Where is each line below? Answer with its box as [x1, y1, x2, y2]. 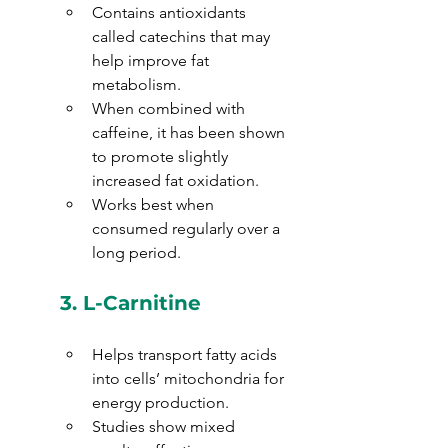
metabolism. [92, 75, 181, 94]
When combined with [92, 99, 249, 118]
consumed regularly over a [92, 219, 284, 238]
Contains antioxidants [92, 3, 250, 22]
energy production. [92, 393, 229, 412]
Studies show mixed [92, 417, 239, 436]
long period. [92, 243, 181, 262]
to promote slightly [92, 147, 232, 166]
